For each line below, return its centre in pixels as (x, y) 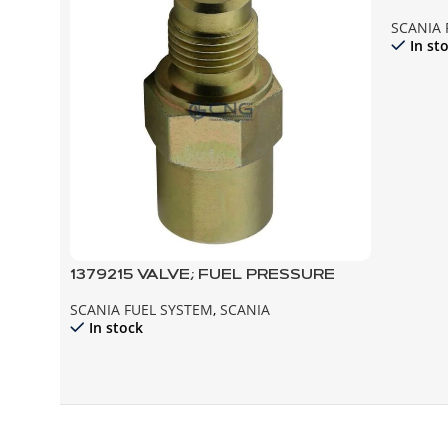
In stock (116, 328)
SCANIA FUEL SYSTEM (141, 310)
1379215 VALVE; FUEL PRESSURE (202, 275)
